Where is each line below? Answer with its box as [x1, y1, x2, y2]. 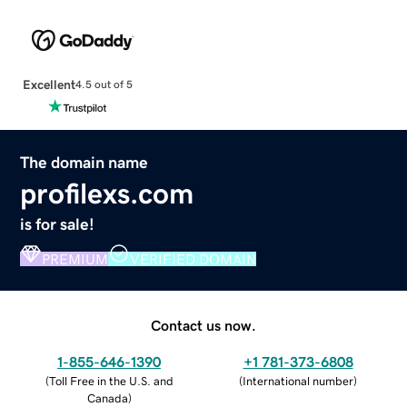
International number [243, 374, 353, 387]
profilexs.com [20, 178, 194, 208]
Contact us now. [151, 317, 256, 333]
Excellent [22, 77, 75, 91]
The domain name [20, 154, 149, 171]
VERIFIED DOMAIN [130, 251, 257, 266]
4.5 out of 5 [74, 79, 133, 91]
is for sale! [20, 215, 95, 233]
